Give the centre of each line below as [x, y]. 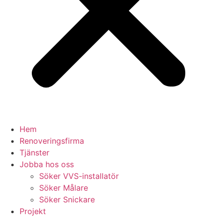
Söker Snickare [67, 199]
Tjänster [34, 153]
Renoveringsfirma [52, 141]
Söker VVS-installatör [79, 176]
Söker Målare [64, 188]
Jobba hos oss [47, 164]
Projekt [33, 211]
